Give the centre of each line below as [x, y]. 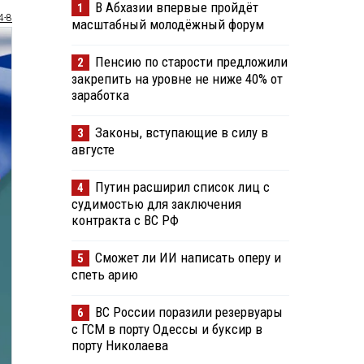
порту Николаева [119, 346]
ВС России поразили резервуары [188, 312]
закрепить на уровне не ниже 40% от [177, 79]
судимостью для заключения [156, 204]
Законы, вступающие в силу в [181, 133]
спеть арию [104, 275]
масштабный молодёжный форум [167, 25]
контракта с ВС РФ [125, 221]
